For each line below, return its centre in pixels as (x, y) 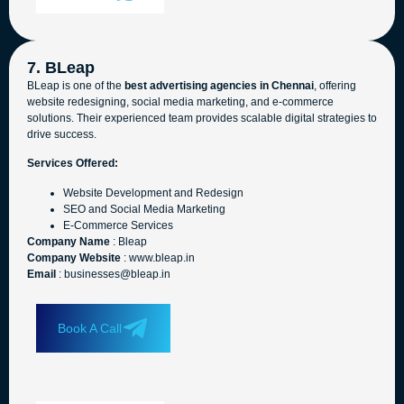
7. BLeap (61, 68)
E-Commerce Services (118, 225)
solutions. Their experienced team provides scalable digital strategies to (202, 119)
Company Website (74, 257)
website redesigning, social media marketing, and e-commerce (180, 102)
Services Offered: (73, 164)
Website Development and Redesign (153, 193)
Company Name (69, 241)
